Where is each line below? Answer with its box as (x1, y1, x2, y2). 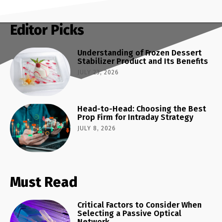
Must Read (10, 174, 77, 190)
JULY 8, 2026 (77, 125, 116, 132)
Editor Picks (10, 22, 84, 39)
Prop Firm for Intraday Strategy (77, 112, 194, 122)
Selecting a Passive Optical (77, 209, 182, 218)
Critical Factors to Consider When (77, 200, 202, 210)
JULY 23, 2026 (77, 69, 119, 76)
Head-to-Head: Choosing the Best (77, 104, 207, 114)
